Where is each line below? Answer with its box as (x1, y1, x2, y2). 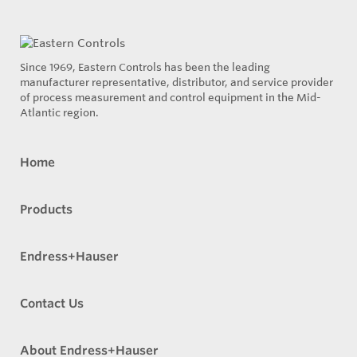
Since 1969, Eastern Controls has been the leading (20, 61, 270, 74)
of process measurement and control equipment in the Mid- (20, 91, 321, 104)
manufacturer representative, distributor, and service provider (20, 76, 333, 89)
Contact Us (20, 296, 84, 312)
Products (20, 202, 73, 218)
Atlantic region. (20, 106, 99, 120)
